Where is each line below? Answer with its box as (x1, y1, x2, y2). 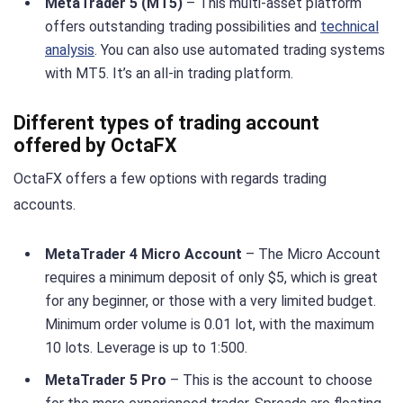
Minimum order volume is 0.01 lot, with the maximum (45, 315, 374, 333)
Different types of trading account (13, 111, 319, 134)
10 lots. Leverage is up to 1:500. (45, 338, 247, 356)
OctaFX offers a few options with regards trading (13, 169, 327, 187)
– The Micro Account (242, 245, 381, 263)
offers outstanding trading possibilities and (45, 18, 320, 36)
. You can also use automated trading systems (94, 41, 385, 59)
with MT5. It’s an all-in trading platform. (45, 65, 293, 83)
